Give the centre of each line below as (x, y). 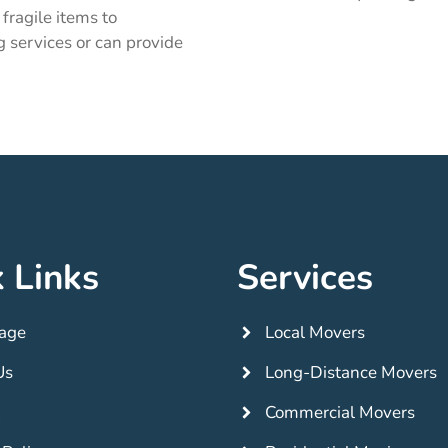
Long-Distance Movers (351, 373)
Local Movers (315, 333)
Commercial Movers (340, 413)
